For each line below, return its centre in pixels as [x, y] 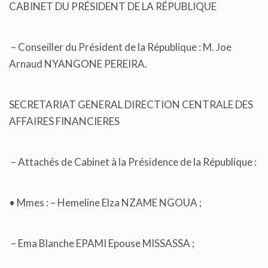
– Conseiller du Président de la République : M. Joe [120, 47]
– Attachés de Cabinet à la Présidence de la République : [134, 162]
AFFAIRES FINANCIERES [64, 121]
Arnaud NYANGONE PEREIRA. [79, 64]
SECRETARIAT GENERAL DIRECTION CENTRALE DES [131, 105]
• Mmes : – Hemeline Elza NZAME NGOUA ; [105, 203]
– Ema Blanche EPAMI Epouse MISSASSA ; [103, 243]
